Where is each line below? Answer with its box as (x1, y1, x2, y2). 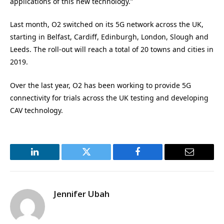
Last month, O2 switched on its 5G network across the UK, (10, 19, 203, 29)
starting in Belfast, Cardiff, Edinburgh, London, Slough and (10, 32, 208, 42)
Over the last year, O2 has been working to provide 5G (10, 80, 191, 90)
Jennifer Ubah (53, 188, 109, 200)
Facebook (137, 154, 172, 164)
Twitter (85, 154, 111, 164)
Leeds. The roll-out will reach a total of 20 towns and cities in (10, 44, 213, 54)
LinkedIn (34, 154, 67, 164)
